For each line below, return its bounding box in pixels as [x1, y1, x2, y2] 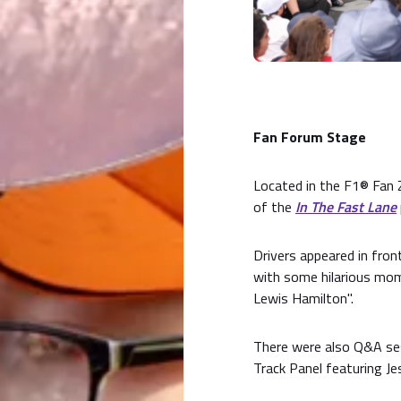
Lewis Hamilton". [253, 286, 354, 309]
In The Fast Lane [295, 195, 397, 218]
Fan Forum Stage [253, 125, 366, 148]
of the [253, 195, 295, 218]
